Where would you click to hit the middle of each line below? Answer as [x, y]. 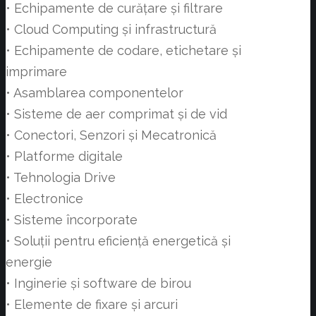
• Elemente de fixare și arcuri [92, 305]
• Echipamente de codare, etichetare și [123, 51]
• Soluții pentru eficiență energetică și [118, 241]
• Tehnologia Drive [61, 178]
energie [29, 262]
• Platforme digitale [64, 157]
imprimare [36, 72]
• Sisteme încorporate [72, 220]
